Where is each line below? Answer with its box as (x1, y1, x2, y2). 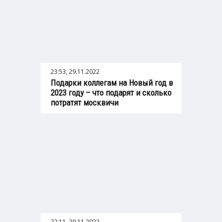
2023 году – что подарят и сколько (51, 88, 171, 98)
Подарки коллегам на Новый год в (51, 78, 173, 88)
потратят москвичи (51, 98, 118, 108)
